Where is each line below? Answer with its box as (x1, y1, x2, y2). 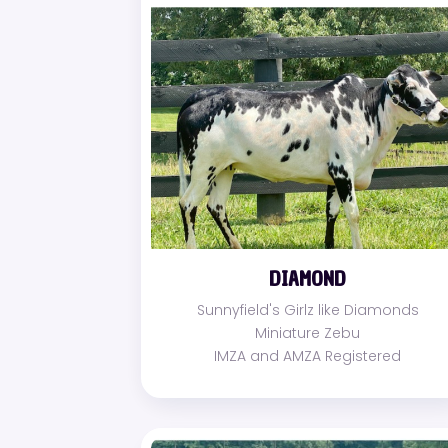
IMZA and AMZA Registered (214, 345, 402, 366)
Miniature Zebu (255, 322, 361, 343)
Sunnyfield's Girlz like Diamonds (196, 299, 419, 320)
